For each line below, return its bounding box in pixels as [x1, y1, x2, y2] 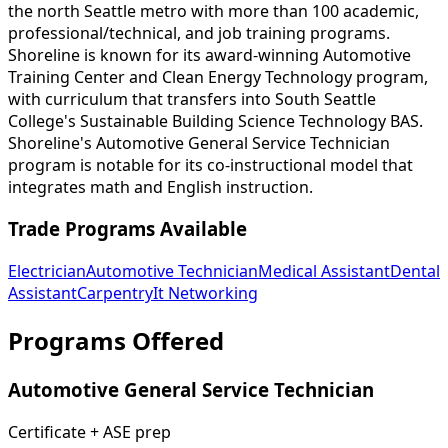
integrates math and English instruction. [8, 175, 313, 198]
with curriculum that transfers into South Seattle [8, 87, 376, 110]
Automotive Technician [86, 260, 258, 283]
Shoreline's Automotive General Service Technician [8, 131, 390, 154]
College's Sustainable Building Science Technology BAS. [8, 109, 423, 132]
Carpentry [77, 282, 153, 305]
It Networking [153, 282, 258, 305]
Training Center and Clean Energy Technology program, [8, 65, 428, 88]
